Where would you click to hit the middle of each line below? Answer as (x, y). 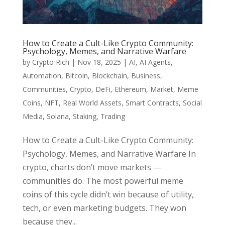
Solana (58, 117)
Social (192, 103)
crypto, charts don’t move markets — (92, 167)
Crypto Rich (50, 62)
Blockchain (109, 76)
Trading (113, 117)
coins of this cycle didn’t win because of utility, (108, 195)
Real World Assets (92, 103)
